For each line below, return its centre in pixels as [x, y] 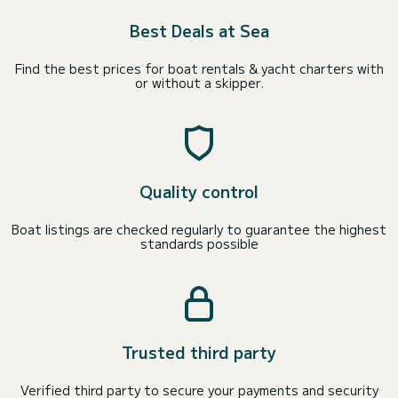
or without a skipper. [199, 83]
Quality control [199, 191]
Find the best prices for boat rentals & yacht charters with [199, 68]
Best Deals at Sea [199, 30]
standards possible [199, 243]
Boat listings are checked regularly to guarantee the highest [199, 229]
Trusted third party [199, 352]
